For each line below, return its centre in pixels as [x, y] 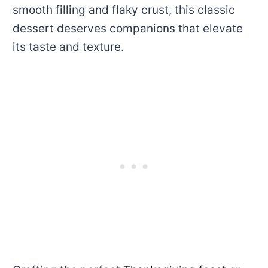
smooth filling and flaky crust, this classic [124, 10]
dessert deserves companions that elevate [127, 28]
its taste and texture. [69, 47]
